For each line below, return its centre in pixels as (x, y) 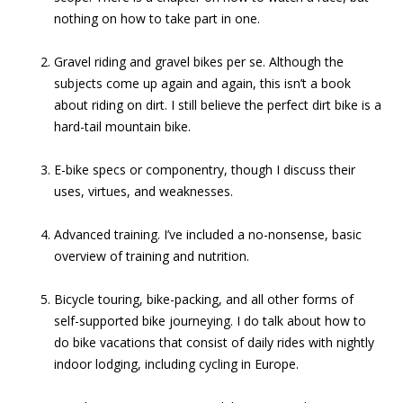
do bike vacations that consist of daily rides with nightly (214, 342)
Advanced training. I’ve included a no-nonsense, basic (208, 234)
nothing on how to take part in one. (157, 18)
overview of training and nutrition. (152, 256)
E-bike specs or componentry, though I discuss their (205, 170)
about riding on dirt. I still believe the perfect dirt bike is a (218, 105)
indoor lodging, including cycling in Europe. (176, 364)
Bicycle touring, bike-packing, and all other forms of (204, 299)
